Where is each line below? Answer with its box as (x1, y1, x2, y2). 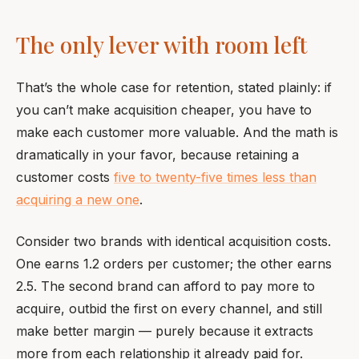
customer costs (16, 169, 114, 185)
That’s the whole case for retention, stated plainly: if (16, 79, 332, 95)
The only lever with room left (16, 30, 307, 59)
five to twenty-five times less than (114, 169, 317, 185)
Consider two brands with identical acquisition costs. (16, 233, 331, 249)
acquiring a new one (16, 192, 139, 208)
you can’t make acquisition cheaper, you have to (16, 102, 312, 118)
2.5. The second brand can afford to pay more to (16, 278, 315, 294)
